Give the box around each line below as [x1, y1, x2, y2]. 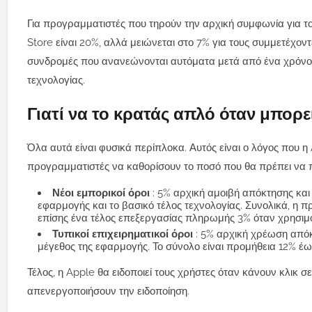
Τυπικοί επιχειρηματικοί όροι [52, 228, 196, 241]
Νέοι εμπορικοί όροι [52, 187, 153, 200]
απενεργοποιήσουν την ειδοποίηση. [27, 285, 189, 298]
